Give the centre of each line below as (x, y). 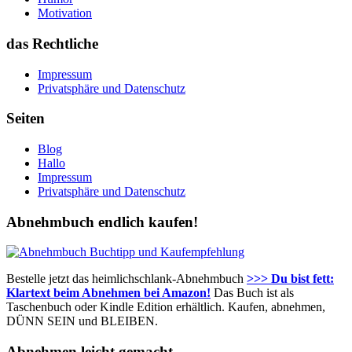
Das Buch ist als (252, 293)
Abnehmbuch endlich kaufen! (102, 222)
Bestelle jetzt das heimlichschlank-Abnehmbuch (126, 279)
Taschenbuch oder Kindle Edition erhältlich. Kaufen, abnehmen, (166, 307)
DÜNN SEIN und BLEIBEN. (82, 321)
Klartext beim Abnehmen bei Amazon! (108, 293)
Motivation (65, 13)
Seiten (26, 119)
